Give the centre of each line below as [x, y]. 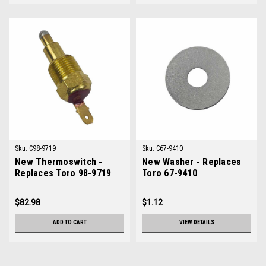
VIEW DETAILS [197, 222]
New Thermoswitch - [59, 162]
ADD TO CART [69, 222]
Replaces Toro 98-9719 [63, 173]
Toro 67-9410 [170, 173]
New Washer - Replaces [192, 162]
